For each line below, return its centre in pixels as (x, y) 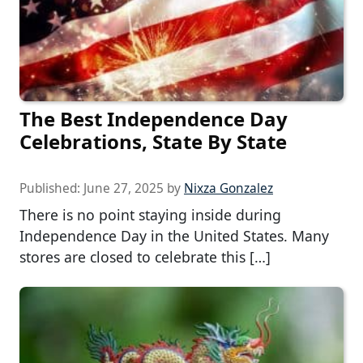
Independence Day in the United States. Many (174, 236)
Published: (51, 189)
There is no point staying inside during (150, 215)
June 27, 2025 (124, 189)
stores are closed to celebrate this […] (145, 257)
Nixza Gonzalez (228, 189)
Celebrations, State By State (153, 142)
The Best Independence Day (154, 119)
